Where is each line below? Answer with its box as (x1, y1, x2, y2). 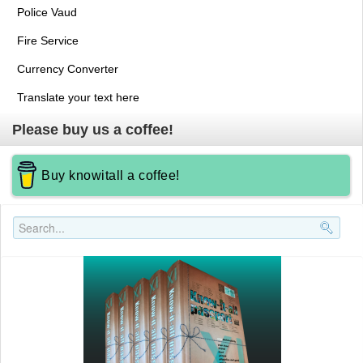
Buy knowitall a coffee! (41, 169, 180, 183)
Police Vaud (17, 6, 77, 19)
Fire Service (17, 34, 79, 48)
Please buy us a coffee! (12, 122, 173, 139)
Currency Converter (17, 62, 118, 76)
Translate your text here (17, 91, 139, 105)
